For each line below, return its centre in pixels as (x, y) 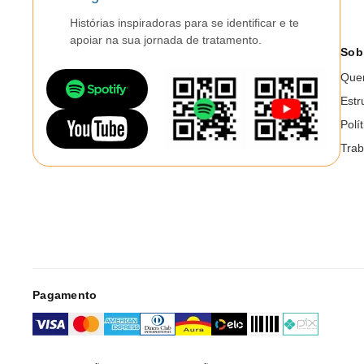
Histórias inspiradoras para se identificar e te (185, 23)
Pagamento (65, 295)
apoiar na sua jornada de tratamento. (166, 40)
